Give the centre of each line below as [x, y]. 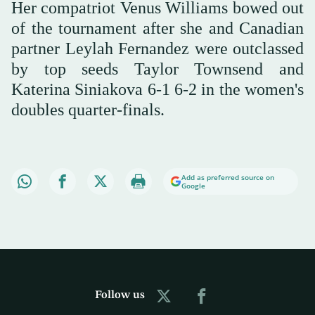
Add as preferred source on [228, 177]
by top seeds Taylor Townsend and [157, 69]
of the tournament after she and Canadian [157, 28]
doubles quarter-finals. [88, 109]
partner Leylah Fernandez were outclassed [157, 48]
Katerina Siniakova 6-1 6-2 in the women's [157, 89]
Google [193, 185]
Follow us [120, 296]
